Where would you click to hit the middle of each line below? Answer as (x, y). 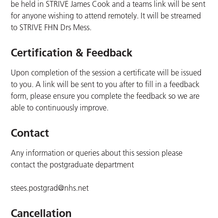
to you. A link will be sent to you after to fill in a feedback (105, 84)
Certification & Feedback (72, 53)
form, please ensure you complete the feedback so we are (105, 96)
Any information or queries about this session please (97, 153)
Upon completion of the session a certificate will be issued (106, 73)
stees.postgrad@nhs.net (50, 188)
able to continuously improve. (60, 108)
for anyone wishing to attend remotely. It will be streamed (106, 16)
